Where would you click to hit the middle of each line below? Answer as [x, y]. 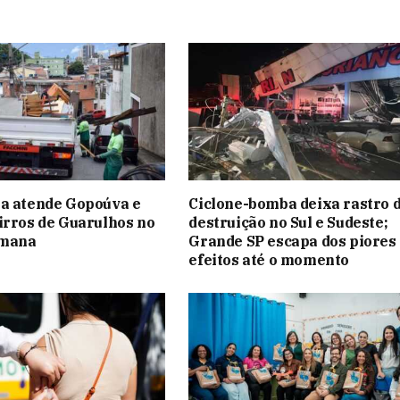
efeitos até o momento [269, 259]
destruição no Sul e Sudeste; [288, 222]
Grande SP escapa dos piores [292, 241]
